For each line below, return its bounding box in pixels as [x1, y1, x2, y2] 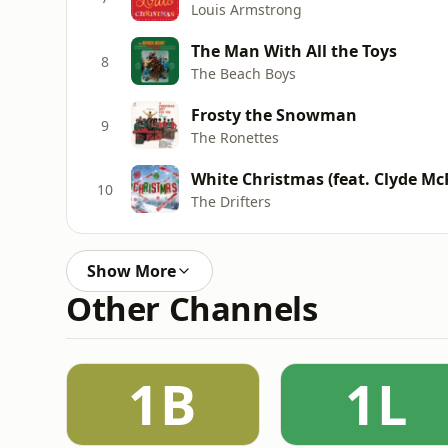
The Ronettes [191, 127, 279, 147]
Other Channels [66, 286, 318, 331]
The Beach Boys [191, 63, 296, 83]
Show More [87, 260, 176, 282]
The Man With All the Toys [191, 39, 397, 62]
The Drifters [191, 191, 271, 211]
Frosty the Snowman [191, 103, 357, 126]
